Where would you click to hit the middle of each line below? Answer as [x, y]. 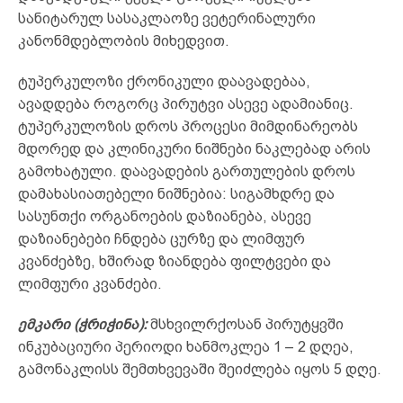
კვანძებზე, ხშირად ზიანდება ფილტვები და [175, 261]
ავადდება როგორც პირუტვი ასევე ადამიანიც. [186, 103]
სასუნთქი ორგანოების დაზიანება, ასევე [165, 216]
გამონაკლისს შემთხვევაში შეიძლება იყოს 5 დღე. [200, 369]
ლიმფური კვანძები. [90, 283]
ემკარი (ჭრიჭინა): [82, 324]
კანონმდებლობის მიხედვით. [124, 40]
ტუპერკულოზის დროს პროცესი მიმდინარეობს [188, 126]
